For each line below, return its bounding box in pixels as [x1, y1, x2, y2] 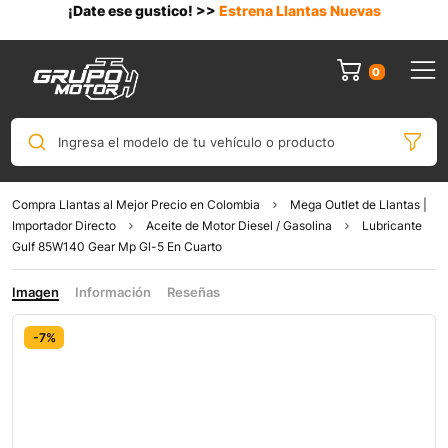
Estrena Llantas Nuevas [218, 2, 381, 19]
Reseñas [167, 284, 220, 301]
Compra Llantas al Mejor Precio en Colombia [12, 197, 260, 213]
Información [75, 284, 151, 301]
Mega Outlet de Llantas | [290, 197, 427, 213]
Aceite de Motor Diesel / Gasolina [146, 218, 332, 234]
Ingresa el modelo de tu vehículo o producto [57, 133, 335, 150]
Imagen [12, 284, 59, 301]
